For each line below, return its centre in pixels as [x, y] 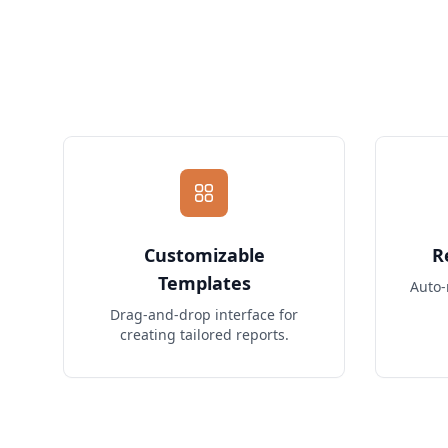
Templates [204, 283]
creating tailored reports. [204, 334]
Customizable [204, 255]
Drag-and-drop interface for [204, 314]
